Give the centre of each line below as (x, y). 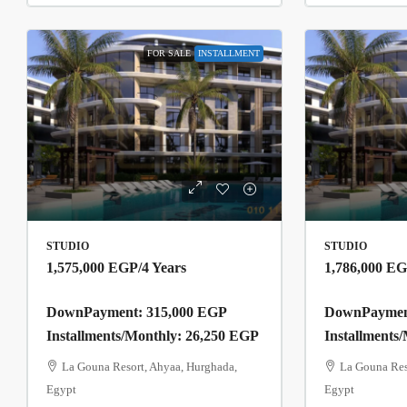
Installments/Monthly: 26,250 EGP (153, 335)
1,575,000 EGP (92, 267)
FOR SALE (169, 53)
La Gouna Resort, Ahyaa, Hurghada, (149, 366)
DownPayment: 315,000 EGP (136, 312)
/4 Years (162, 267)
